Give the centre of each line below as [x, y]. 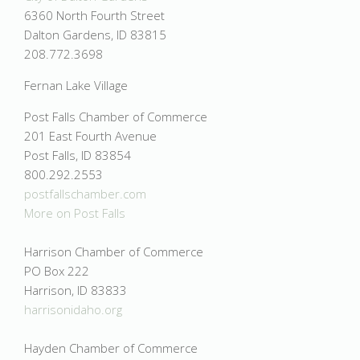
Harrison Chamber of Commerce [114, 252]
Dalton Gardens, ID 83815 [95, 35]
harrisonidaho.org [73, 309]
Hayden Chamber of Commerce [111, 348]
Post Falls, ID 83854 [78, 155]
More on [49, 213]
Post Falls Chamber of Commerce [116, 117]
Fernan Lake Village [76, 85]
